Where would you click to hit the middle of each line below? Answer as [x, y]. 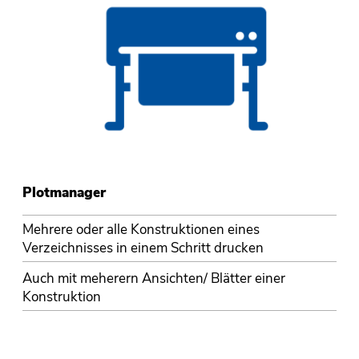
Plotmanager [64, 193]
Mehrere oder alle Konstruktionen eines [141, 229]
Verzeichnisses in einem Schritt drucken [143, 248]
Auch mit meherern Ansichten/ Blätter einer [153, 278]
